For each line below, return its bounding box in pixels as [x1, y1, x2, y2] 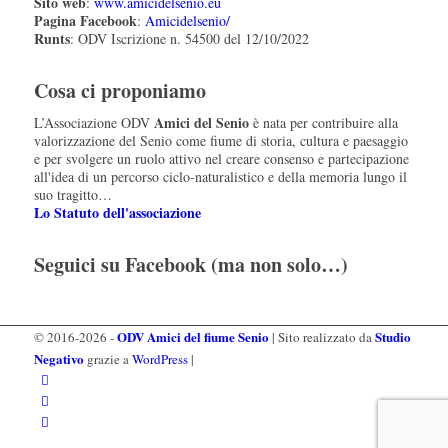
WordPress [131, 349, 188, 368]
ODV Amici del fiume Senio [116, 326, 269, 346]
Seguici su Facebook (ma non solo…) [33, 249, 348, 279]
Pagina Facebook [33, 10, 137, 32]
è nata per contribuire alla [248, 112, 398, 132]
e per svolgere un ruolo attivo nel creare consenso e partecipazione [33, 148, 409, 168]
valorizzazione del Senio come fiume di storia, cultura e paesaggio [33, 130, 408, 150]
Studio [374, 326, 411, 346]
